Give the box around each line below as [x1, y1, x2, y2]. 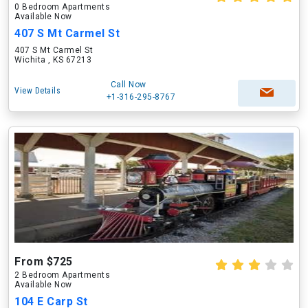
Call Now [110, 80, 146, 89]
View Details [14, 86, 60, 96]
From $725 [14, 255, 73, 268]
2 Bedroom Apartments [14, 270, 110, 280]
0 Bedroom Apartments [14, 2, 110, 12]
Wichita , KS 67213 [14, 55, 91, 65]
